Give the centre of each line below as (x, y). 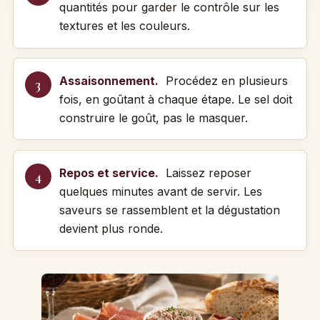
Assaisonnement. (109, 80)
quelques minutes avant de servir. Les (160, 191)
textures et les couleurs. (124, 26)
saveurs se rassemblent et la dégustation (169, 210)
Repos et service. (109, 172)
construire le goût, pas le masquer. (153, 117)
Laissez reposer (206, 172)
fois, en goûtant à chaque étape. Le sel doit (175, 99)
